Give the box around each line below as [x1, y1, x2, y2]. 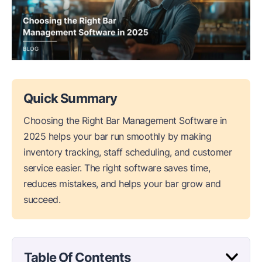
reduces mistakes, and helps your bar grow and [23, 177, 221, 189]
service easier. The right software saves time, [23, 161, 210, 174]
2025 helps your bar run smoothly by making [23, 130, 211, 142]
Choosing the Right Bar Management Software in [23, 114, 227, 126]
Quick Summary [23, 90, 118, 106]
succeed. [23, 193, 60, 205]
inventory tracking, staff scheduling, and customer [23, 146, 232, 158]
